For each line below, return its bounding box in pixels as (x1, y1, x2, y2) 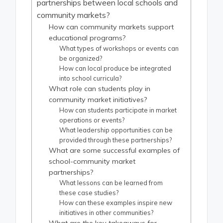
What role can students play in (49, 84, 151, 94)
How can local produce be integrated (59, 64, 172, 73)
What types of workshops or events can (59, 44, 179, 53)
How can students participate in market (59, 106, 177, 114)
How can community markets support (49, 22, 174, 32)
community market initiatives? (49, 95, 147, 105)
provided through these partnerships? (59, 136, 172, 144)
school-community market (49, 157, 136, 166)
